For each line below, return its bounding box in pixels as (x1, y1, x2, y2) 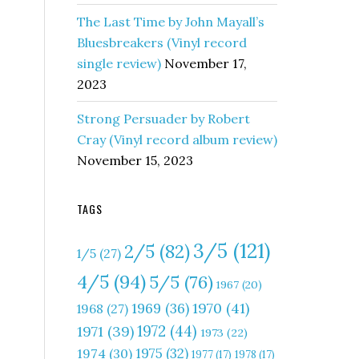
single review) (77, 55, 161, 71)
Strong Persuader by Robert (77, 111, 250, 127)
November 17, (164, 55, 247, 71)
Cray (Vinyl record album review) (77, 131, 277, 147)
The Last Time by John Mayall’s (77, 14, 264, 30)
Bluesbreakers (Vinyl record (77, 34, 247, 50)
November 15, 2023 (77, 152, 193, 168)
